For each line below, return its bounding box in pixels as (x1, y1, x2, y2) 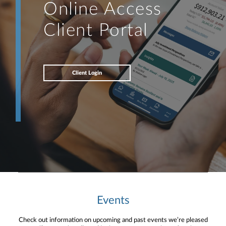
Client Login (72, 70, 102, 76)
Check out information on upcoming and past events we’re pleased (18, 216, 208, 223)
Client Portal (43, 21, 149, 39)
